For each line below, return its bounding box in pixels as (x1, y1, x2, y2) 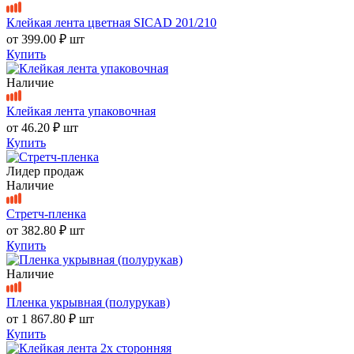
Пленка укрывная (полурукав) (6, 295, 170, 309)
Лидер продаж (6, 164, 84, 178)
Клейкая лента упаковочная (6, 104, 156, 118)
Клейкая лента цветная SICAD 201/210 (6, 15, 217, 29)
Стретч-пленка (6, 206, 86, 220)
